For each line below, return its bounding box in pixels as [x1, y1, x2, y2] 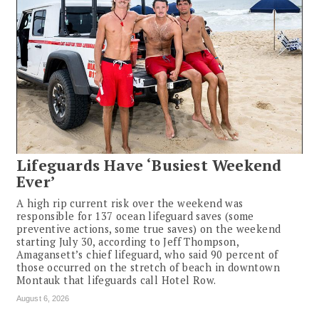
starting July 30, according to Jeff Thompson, [16, 235, 239, 249]
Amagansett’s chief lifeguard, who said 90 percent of [16, 248, 278, 262]
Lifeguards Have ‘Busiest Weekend [16, 155, 282, 176]
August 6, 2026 [16, 294, 70, 303]
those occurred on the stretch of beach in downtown [16, 261, 280, 275]
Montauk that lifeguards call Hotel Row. [16, 273, 216, 288]
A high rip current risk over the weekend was [16, 197, 244, 211]
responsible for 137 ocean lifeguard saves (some [16, 209, 254, 224]
